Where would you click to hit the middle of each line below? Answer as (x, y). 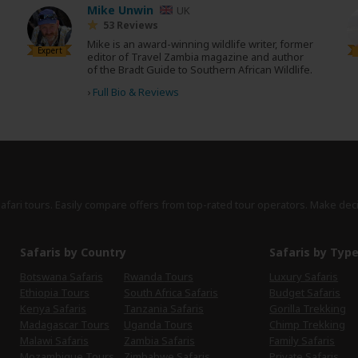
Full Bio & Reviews (136, 91)
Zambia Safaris (178, 340)
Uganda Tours (178, 324)
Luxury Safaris (304, 276)
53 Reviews (131, 25)
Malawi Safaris (72, 340)
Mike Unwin (120, 10)
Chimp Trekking (308, 324)
